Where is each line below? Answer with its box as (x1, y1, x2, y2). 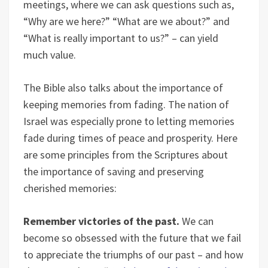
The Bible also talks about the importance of (23, 81, 223, 95)
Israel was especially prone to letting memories (23, 114, 234, 128)
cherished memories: (23, 181, 117, 195)
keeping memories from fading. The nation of (23, 98, 229, 111)
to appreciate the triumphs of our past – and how (23, 248, 243, 261)
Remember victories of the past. (23, 214, 182, 228)
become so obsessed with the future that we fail (23, 231, 241, 245)
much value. (23, 48, 76, 62)
